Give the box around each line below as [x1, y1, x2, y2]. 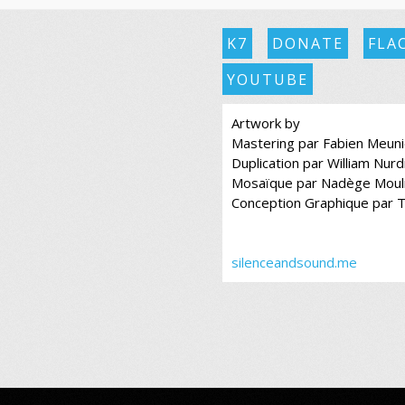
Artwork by [231, 114, 300, 133]
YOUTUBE [226, 69, 308, 89]
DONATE [271, 33, 344, 54]
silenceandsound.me [231, 253, 357, 272]
